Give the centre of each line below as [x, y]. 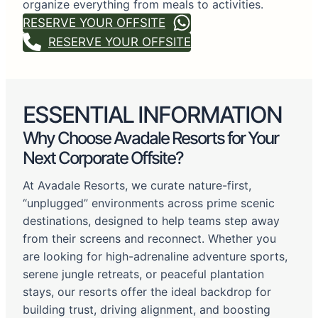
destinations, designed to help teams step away [151, 221]
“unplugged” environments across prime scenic [149, 203]
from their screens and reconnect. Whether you [149, 239]
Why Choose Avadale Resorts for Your [150, 138]
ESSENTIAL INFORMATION [152, 115]
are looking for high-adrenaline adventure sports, [155, 257]
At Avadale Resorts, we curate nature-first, [137, 186]
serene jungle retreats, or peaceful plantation [143, 274]
